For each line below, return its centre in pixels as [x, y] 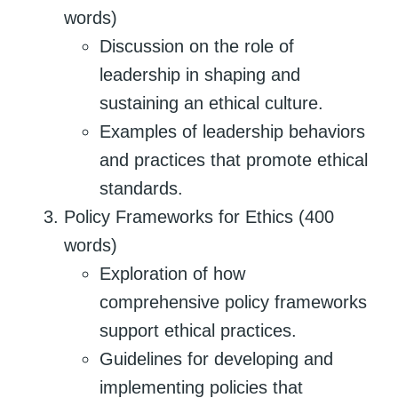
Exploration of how [172, 273]
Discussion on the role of [197, 46]
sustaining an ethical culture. [211, 103]
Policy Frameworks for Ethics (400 [199, 216]
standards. [141, 188]
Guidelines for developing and [216, 358]
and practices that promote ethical [234, 159]
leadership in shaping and [200, 74]
